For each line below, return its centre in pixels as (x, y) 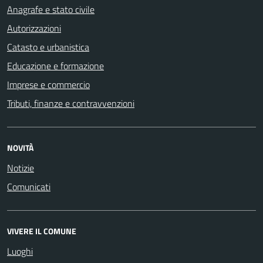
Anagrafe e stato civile (51, 9)
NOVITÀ (20, 147)
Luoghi (20, 251)
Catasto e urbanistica (48, 47)
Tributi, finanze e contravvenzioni (71, 103)
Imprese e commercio (48, 84)
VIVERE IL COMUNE (42, 231)
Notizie (21, 168)
